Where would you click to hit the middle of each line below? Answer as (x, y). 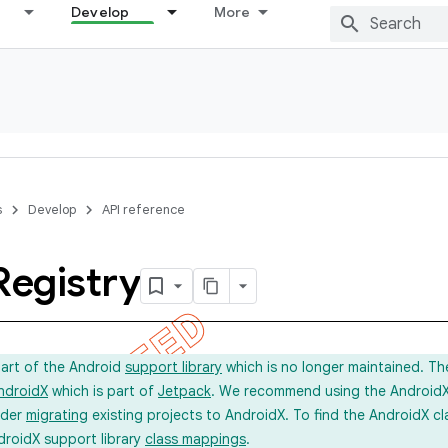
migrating (57, 415)
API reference (143, 209)
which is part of (103, 391)
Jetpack (184, 391)
